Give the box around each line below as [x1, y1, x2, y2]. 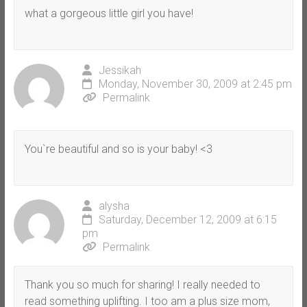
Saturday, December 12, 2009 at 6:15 [98, 212, 277, 226]
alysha [98, 199, 130, 212]
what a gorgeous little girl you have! [24, 6, 193, 20]
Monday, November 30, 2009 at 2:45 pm [98, 77, 292, 90]
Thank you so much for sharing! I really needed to [24, 278, 260, 291]
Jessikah [98, 63, 141, 77]
